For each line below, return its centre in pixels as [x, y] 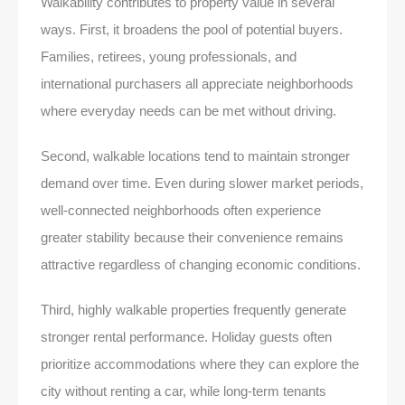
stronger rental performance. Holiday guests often [186, 336]
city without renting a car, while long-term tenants [184, 391]
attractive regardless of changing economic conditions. [201, 264]
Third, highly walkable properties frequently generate [193, 309]
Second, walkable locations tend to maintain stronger [195, 155]
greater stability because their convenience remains [192, 237]
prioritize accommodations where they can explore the [200, 363]
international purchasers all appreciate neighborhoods [197, 83]
